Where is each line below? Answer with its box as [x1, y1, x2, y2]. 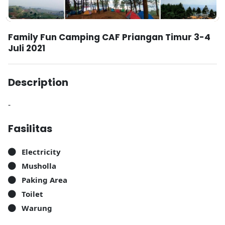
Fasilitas [8, 122, 52, 136]
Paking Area [22, 175, 67, 185]
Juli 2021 [8, 42, 45, 54]
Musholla [22, 161, 56, 171]
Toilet [22, 189, 43, 199]
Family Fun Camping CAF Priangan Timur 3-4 [8, 31, 210, 43]
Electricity [22, 147, 61, 157]
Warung [22, 203, 52, 213]
